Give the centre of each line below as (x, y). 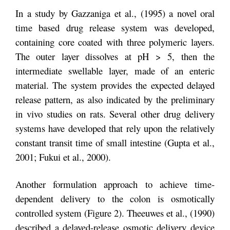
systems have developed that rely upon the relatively (115, 128)
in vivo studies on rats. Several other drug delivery (115, 113)
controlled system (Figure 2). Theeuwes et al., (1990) (115, 213)
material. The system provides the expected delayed (115, 85)
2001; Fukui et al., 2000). (63, 157)
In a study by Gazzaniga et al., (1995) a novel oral (115, 13)
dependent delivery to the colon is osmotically (115, 198)
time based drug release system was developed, (115, 27)
